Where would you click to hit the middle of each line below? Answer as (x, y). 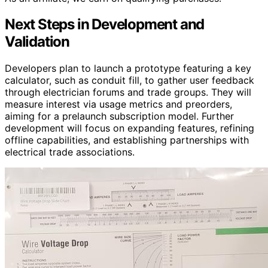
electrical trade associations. (70, 152)
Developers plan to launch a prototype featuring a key (128, 68)
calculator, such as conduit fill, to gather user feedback (130, 80)
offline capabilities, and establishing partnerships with (127, 140)
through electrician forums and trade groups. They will (128, 92)
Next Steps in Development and (105, 25)
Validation (37, 42)
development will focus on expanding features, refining (130, 128)
